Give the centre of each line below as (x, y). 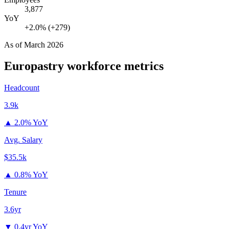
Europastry (34, 66)
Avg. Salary (23, 140)
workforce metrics (114, 66)
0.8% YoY (31, 175)
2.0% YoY (31, 123)
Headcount (22, 88)
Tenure (15, 192)
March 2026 (44, 44)
